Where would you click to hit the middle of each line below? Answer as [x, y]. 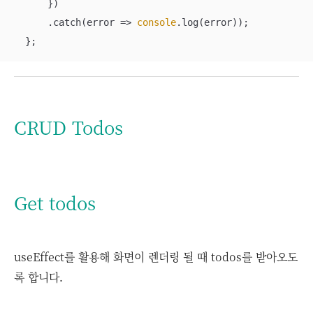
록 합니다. [38, 277]
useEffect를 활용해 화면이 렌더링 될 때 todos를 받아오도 [156, 257]
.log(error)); [212, 22]
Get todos [55, 202]
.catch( [50, 22]
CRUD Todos [68, 127]
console [156, 22]
